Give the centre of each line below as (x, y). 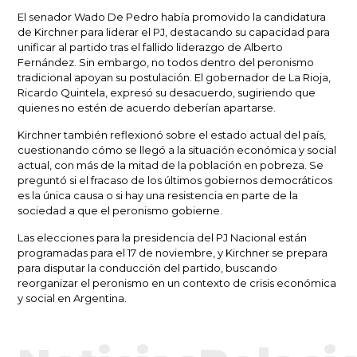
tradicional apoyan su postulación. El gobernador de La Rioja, (175, 77)
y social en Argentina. (73, 298)
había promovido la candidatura (243, 16)
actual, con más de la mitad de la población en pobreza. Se (171, 165)
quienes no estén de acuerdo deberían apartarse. (147, 107)
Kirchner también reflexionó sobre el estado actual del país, (172, 134)
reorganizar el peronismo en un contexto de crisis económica (177, 282)
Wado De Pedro (117, 16)
